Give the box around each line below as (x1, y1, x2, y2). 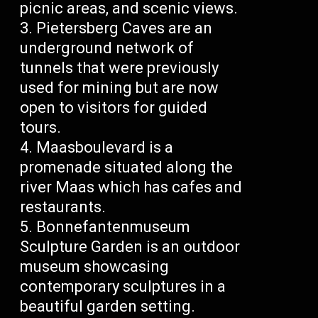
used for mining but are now (20, 79, 219, 97)
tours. (20, 119, 62, 137)
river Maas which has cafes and (20, 178, 243, 197)
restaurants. (20, 198, 106, 216)
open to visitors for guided (20, 99, 208, 117)
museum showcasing (20, 258, 170, 276)
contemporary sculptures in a (20, 278, 226, 296)
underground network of (20, 39, 194, 57)
